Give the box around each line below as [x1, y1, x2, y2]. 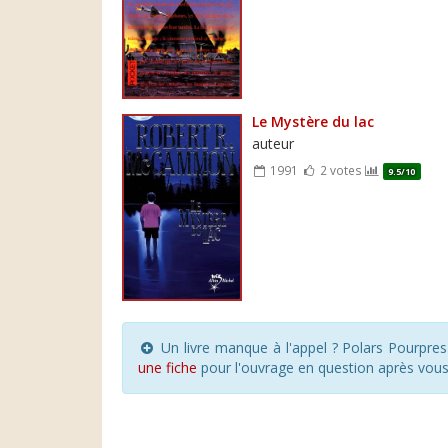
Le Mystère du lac [252, 111, 374, 131]
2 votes [316, 161, 365, 178]
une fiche [138, 357, 197, 377]
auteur [252, 133, 294, 153]
